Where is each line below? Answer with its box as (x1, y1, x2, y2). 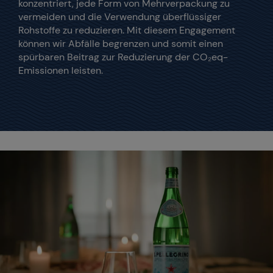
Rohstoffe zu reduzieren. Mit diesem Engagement (18, 24, 235, 37)
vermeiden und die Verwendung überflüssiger (18, 10, 221, 24)
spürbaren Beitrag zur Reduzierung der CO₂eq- (18, 51, 228, 64)
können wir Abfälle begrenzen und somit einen (18, 37, 223, 51)
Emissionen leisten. (18, 64, 105, 77)
